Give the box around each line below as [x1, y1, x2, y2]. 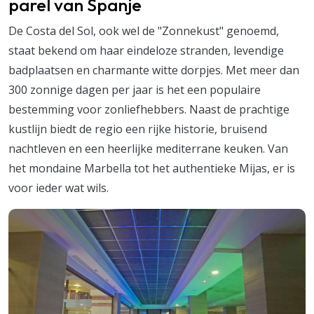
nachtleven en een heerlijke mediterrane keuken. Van [8, 140, 288, 156]
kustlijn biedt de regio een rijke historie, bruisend [8, 121, 267, 137]
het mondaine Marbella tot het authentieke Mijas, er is [8, 160, 295, 176]
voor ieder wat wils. [8, 179, 109, 196]
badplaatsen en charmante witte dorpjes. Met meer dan [8, 62, 299, 78]
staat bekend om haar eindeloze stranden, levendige [8, 42, 284, 58]
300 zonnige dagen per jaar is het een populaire [8, 81, 261, 97]
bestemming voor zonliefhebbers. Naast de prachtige [8, 101, 289, 117]
